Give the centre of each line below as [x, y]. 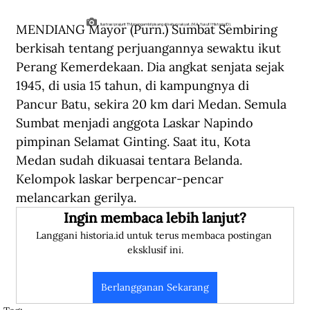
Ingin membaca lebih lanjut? [155, 218]
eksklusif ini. [155, 250]
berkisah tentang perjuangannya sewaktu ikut [150, 48]
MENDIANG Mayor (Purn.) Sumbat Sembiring [148, 30]
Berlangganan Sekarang [155, 288]
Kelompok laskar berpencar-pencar [121, 179]
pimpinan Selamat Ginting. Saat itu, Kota [135, 142]
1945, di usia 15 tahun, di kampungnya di [134, 86]
